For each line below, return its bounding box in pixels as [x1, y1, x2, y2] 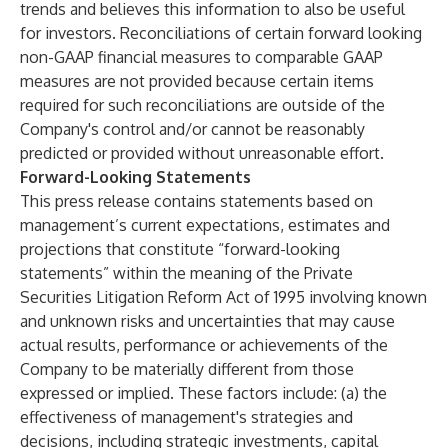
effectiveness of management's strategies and [20, 407, 353, 427]
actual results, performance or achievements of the [20, 335, 388, 355]
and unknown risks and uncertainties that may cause [20, 311, 395, 331]
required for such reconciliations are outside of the [20, 95, 385, 115]
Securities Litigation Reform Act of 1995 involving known [20, 287, 427, 307]
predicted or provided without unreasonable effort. [20, 143, 384, 163]
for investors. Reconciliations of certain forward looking [20, 23, 422, 43]
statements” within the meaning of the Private [20, 263, 353, 283]
